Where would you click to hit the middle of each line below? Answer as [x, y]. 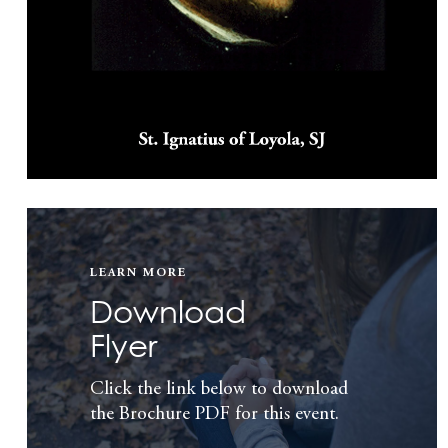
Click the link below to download [219, 389]
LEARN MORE [138, 272]
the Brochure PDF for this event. [214, 414]
